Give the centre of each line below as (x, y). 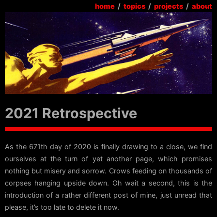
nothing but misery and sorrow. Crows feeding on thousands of (108, 171)
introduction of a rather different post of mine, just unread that (108, 195)
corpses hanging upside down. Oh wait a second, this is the (108, 183)
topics (134, 6)
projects (169, 6)
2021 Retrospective (71, 113)
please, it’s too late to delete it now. (62, 207)
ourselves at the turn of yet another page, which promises (108, 159)
